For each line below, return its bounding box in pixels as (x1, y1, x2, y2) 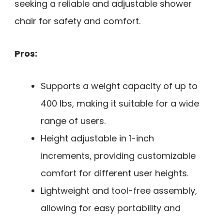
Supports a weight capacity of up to (41, 79, 198, 92)
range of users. (41, 114, 106, 127)
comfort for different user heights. (41, 167, 188, 179)
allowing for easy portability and (41, 201, 181, 214)
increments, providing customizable (41, 149, 196, 162)
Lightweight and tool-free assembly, (41, 184, 197, 197)
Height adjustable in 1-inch (41, 132, 154, 144)
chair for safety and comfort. (15, 15, 140, 28)
